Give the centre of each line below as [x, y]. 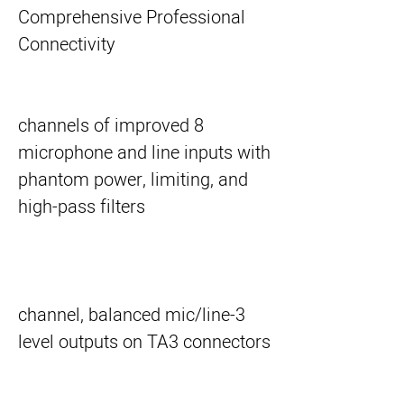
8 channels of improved [104, 126]
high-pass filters [82, 207]
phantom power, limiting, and [133, 180]
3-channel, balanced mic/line [124, 315]
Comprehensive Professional [132, 18]
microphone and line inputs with [144, 153]
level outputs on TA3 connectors [144, 342]
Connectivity [67, 45]
